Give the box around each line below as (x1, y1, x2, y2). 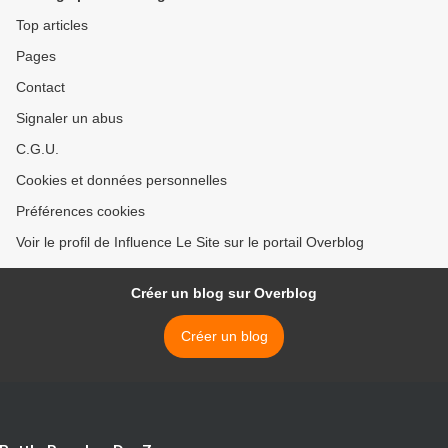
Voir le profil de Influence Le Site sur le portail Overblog (16, 234, 364, 251)
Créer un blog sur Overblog (131, 285, 317, 302)
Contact (16, 79, 65, 96)
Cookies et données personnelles (16, 172, 227, 189)
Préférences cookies (16, 203, 145, 220)
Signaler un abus (16, 110, 123, 127)
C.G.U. (16, 141, 59, 158)
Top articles (16, 17, 88, 34)
